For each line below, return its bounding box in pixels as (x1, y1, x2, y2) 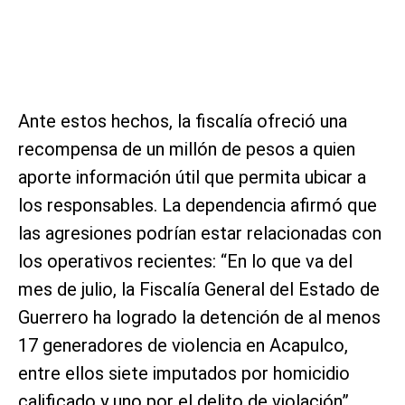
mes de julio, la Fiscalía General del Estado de (18, 278, 380, 300)
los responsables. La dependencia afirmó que (18, 193, 377, 216)
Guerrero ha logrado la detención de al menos (18, 306, 381, 328)
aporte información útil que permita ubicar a (18, 165, 366, 188)
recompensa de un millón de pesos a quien (18, 137, 355, 160)
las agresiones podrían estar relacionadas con (18, 221, 381, 244)
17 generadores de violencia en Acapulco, (18, 334, 348, 356)
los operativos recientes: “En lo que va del (18, 250, 353, 272)
